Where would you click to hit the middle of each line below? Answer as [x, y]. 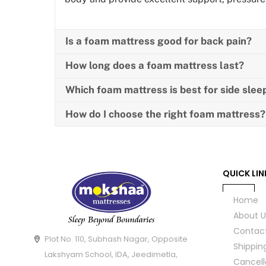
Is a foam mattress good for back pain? [158, 41]
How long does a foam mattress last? [154, 66]
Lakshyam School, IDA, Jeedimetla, [111, 254]
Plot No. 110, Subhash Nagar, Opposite [116, 239]
